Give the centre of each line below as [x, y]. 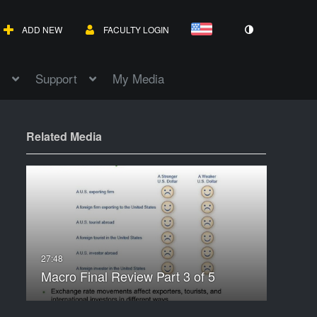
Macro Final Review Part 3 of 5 [128, 276]
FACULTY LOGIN [136, 29]
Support [56, 79]
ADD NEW [42, 29]
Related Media [64, 137]
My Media [138, 79]
